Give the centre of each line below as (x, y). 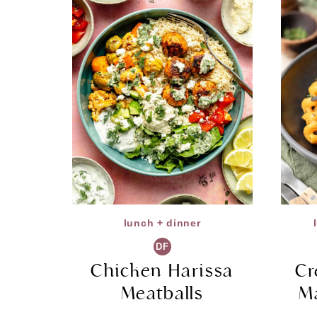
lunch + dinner (162, 223)
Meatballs (162, 294)
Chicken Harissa (162, 271)
